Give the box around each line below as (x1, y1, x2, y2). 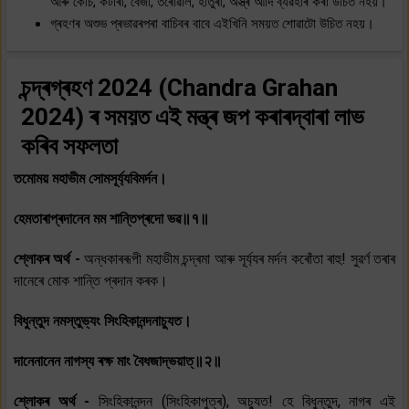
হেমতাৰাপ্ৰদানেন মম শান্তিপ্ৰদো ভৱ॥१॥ (14, 209, 209, 227)
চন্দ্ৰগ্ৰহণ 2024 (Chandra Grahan (21, 73, 338, 101)
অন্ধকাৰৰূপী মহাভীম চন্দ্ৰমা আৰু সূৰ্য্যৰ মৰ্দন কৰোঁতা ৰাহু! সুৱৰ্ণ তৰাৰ (84, 249, 395, 267)
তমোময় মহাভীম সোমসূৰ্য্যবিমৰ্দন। (14, 169, 167, 187)
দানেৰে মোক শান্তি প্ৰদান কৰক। (14, 271, 168, 289)
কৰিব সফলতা (21, 131, 118, 160)
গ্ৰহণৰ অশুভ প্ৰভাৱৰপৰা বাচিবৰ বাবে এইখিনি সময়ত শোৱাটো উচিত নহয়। (50, 15, 374, 32)
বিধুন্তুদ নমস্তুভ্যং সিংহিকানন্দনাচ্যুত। (14, 311, 192, 330)
